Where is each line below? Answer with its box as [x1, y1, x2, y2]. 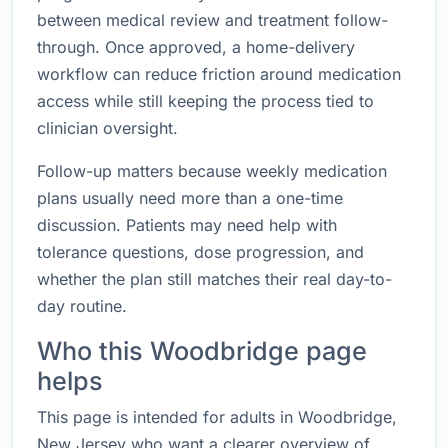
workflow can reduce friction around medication [37, 64, 401, 84]
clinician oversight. [37, 118, 178, 138]
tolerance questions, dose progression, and [37, 242, 364, 262]
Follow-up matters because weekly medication [37, 161, 387, 181]
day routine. [37, 296, 127, 316]
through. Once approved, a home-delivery [37, 37, 355, 57]
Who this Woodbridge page [37, 336, 367, 366]
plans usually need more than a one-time [37, 188, 343, 208]
